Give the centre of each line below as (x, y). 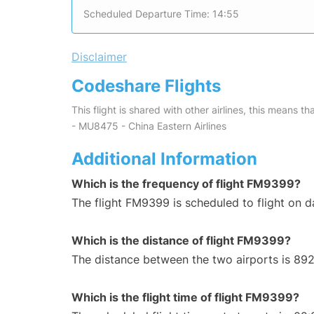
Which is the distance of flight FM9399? (181, 241)
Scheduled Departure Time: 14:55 (161, 14)
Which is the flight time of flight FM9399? (185, 298)
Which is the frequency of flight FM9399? (186, 184)
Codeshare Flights (146, 86)
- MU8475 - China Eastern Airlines (149, 126)
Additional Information (164, 159)
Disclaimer (99, 57)
